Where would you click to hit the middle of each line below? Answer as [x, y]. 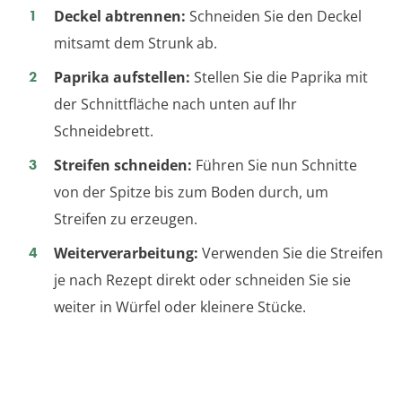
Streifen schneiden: [123, 165]
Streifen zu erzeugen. [126, 218]
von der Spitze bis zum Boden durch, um [191, 192]
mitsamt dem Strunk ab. [135, 43]
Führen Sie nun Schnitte [275, 165]
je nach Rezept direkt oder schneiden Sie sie [202, 280]
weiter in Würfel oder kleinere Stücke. [180, 306]
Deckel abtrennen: [120, 16]
